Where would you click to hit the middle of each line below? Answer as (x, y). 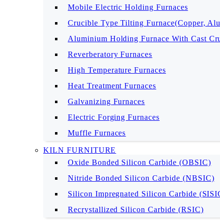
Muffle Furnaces (97, 133)
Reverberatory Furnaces (110, 54)
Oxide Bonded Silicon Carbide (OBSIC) (139, 162)
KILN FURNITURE (80, 150)
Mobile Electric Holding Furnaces (128, 7)
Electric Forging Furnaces (114, 117)
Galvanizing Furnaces (107, 101)
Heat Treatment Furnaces (112, 86)
